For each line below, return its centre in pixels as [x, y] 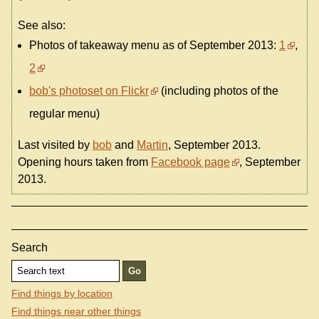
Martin [152, 145]
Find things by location [62, 294]
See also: [42, 25]
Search [30, 247]
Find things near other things [76, 311]
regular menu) [64, 113]
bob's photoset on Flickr [89, 90]
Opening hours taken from [84, 162]
